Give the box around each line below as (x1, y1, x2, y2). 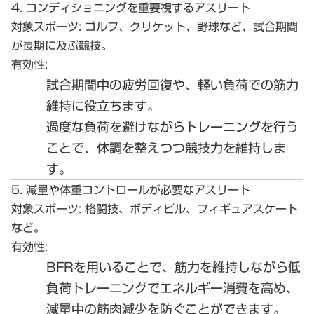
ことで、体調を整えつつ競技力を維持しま (46, 135, 286, 161)
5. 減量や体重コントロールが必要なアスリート (11, 178, 250, 201)
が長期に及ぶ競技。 (11, 34, 112, 57)
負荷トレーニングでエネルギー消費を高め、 (46, 275, 299, 301)
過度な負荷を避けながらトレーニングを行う (46, 114, 299, 139)
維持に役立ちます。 (46, 93, 160, 118)
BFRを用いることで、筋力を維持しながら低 (46, 254, 301, 280)
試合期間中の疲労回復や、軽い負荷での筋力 (46, 71, 299, 97)
